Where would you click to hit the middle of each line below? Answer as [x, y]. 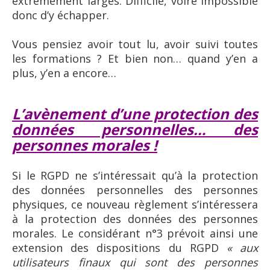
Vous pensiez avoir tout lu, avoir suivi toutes [135, 44]
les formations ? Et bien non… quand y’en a [135, 58]
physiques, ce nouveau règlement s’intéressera [135, 204]
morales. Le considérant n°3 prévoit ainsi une [135, 233]
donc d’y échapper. [61, 15]
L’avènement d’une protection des [135, 113]
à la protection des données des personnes [135, 218]
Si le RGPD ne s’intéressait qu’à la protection [135, 175]
